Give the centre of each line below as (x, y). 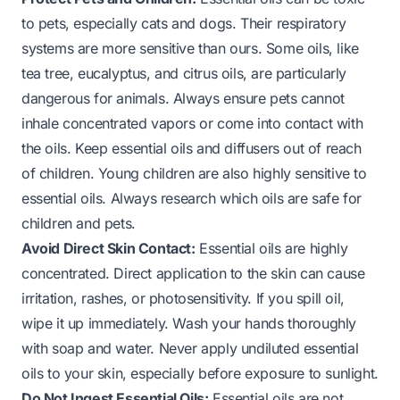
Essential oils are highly (271, 248)
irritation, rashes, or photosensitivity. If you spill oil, (183, 298)
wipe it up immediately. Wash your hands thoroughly (189, 323)
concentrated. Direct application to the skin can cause (193, 273)
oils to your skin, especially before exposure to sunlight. (200, 373)
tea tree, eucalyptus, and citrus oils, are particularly (184, 73)
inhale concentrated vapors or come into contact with (192, 123)
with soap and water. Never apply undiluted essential (190, 348)
